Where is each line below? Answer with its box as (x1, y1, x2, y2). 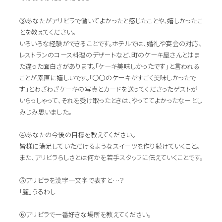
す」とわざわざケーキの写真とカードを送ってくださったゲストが (19, 84, 198, 94)
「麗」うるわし (19, 186, 56, 196)
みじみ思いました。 (19, 107, 72, 116)
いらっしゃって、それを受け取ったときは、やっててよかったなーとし (19, 95, 203, 105)
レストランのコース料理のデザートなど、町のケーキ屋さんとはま (19, 50, 200, 59)
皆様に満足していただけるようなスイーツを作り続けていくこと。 (19, 141, 200, 151)
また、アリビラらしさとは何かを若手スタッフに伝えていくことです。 (19, 152, 203, 162)
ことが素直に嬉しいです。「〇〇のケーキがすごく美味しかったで (19, 72, 196, 82)
